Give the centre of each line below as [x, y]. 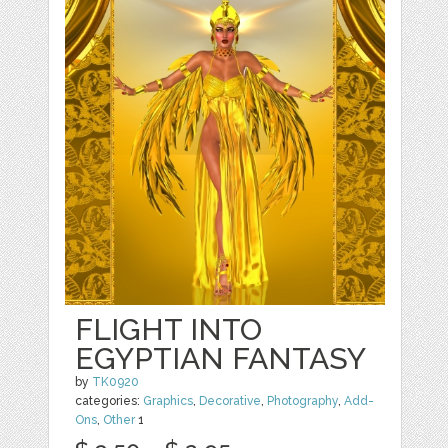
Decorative [230, 400]
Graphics [168, 400]
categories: [109, 400]
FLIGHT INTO [169, 329]
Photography [303, 400]
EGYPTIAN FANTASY [221, 358]
